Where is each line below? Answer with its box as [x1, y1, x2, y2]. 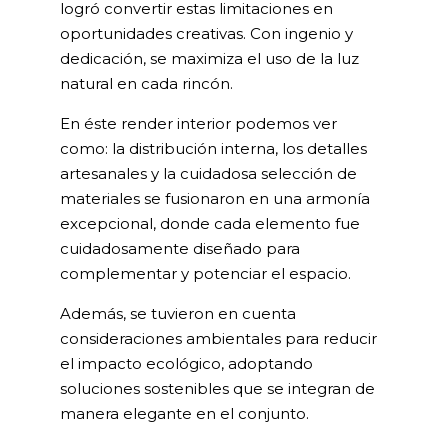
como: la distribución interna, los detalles [60, 138, 367, 158]
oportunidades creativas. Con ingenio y [60, 23, 353, 43]
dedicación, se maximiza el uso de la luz [60, 48, 359, 68]
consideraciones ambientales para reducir [60, 328, 377, 348]
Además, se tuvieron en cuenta [60, 303, 296, 323]
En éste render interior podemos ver [60, 113, 337, 133]
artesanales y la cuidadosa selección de [60, 163, 357, 183]
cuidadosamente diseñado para [60, 238, 300, 258]
